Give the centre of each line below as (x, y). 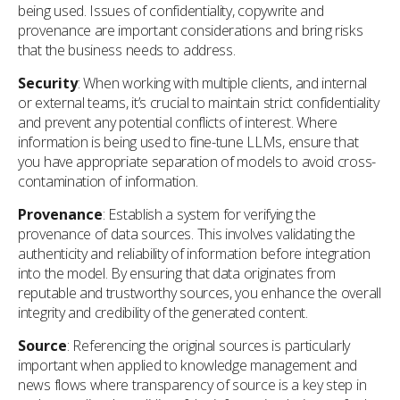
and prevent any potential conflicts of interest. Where (178, 122)
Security (48, 83)
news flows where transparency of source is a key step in (192, 385)
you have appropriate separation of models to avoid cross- (197, 162)
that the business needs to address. (127, 50)
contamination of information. (108, 181)
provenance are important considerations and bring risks (191, 30)
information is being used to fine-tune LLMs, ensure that (188, 142)
